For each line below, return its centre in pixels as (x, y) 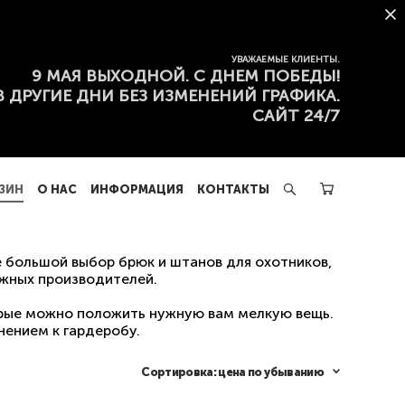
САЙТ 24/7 (296, 116)
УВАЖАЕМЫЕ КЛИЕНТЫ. (286, 60)
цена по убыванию (271, 372)
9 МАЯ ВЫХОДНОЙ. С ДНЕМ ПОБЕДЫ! (186, 76)
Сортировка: (179, 372)
